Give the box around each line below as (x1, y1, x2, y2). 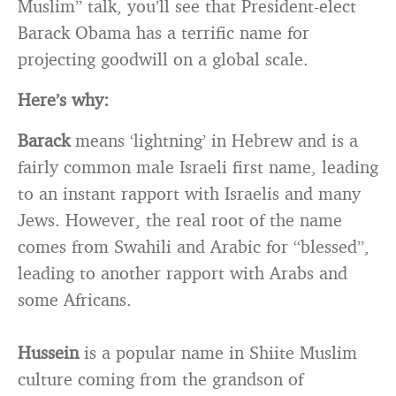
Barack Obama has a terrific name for (18, 21, 309, 43)
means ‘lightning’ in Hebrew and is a (70, 129, 358, 151)
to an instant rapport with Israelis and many (18, 182, 361, 204)
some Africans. (18, 288, 132, 310)
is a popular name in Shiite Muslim (79, 341, 357, 363)
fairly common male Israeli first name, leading (18, 156, 378, 178)
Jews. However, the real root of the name (18, 209, 342, 231)
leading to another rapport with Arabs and (18, 262, 347, 284)
